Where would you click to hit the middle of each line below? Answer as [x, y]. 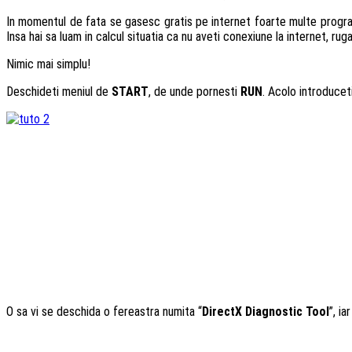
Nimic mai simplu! [48, 64]
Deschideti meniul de [59, 91]
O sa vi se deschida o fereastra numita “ [104, 311]
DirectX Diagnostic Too [264, 311]
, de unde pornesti [194, 91]
